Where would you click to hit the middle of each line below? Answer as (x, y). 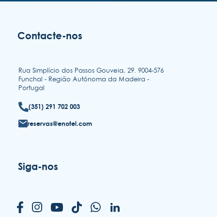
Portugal (31, 87)
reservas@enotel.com (60, 123)
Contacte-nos (50, 35)
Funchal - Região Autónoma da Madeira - (84, 79)
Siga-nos (38, 167)
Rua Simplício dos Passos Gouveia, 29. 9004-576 (91, 70)
